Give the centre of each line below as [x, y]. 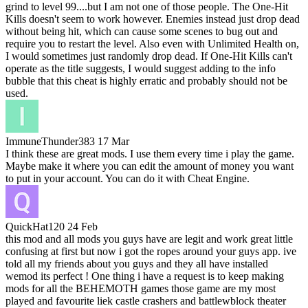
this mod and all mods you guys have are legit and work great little [149, 239]
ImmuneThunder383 [50, 142]
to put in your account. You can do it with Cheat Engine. [128, 179]
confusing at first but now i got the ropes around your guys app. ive [151, 252]
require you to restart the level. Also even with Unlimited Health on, [152, 44]
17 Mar [113, 142]
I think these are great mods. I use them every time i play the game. [150, 154]
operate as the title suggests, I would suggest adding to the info [141, 69]
